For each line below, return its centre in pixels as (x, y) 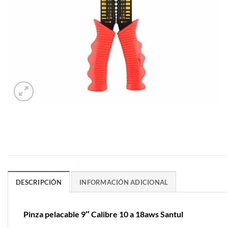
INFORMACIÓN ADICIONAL (124, 182)
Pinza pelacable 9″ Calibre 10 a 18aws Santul (103, 214)
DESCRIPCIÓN (39, 182)
